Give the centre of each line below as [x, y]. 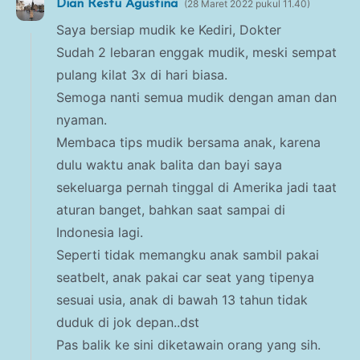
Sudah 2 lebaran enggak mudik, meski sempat [196, 52]
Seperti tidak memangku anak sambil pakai [188, 254]
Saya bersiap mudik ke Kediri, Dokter [169, 29]
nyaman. [82, 119]
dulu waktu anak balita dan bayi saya [169, 164]
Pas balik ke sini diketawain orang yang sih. [188, 344]
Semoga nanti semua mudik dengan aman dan [196, 97]
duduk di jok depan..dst [128, 322]
